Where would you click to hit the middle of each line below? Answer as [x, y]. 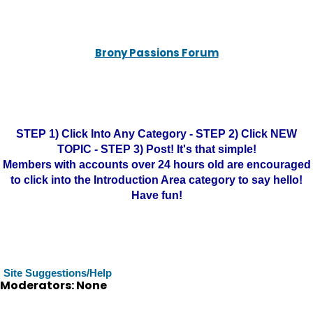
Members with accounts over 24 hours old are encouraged [156, 165]
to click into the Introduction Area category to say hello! [156, 180]
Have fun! [156, 195]
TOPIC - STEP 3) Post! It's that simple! [156, 149]
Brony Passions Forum [156, 53]
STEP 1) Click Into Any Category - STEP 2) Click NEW [156, 134]
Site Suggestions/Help [58, 273]
